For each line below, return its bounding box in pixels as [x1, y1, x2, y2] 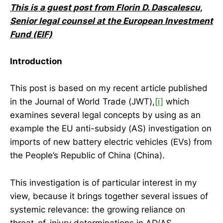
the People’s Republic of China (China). [10, 150, 165, 161]
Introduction [10, 56, 62, 67]
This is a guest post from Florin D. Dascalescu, [10, 2, 203, 12]
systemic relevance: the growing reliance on [10, 204, 185, 215]
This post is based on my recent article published [10, 83, 208, 94]
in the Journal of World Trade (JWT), [10, 97, 155, 107]
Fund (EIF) [10, 29, 52, 39]
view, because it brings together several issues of [10, 191, 208, 201]
